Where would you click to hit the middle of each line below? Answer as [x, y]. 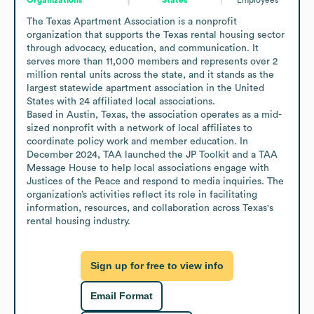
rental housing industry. [78, 221]
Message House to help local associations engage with [148, 168]
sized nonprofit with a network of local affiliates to [139, 128]
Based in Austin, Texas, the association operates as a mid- [154, 115]
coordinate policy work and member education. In [137, 141]
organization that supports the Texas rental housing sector [156, 35]
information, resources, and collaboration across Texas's [150, 208]
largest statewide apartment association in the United [145, 88]
